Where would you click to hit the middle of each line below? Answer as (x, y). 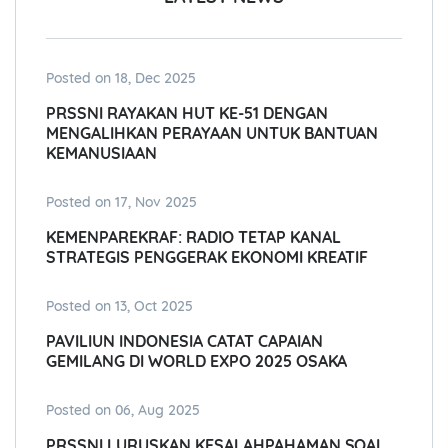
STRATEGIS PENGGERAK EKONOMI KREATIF (207, 257)
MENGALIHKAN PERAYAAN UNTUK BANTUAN (212, 133)
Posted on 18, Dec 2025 (121, 78)
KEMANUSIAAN (101, 153)
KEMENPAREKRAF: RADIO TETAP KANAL (193, 237)
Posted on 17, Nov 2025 (121, 202)
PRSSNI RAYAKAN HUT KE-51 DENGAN (187, 113)
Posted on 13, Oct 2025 (119, 306)
